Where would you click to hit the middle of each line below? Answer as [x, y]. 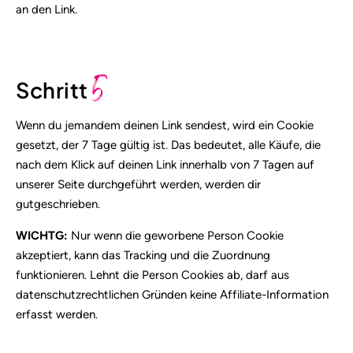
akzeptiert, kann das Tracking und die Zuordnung [143, 255]
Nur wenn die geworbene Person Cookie [176, 235]
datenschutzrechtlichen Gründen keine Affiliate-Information [172, 294]
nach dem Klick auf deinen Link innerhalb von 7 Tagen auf [165, 164]
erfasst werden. [57, 314]
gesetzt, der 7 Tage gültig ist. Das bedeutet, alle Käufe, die [168, 145]
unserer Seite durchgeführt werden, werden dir [138, 184]
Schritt [54, 89]
